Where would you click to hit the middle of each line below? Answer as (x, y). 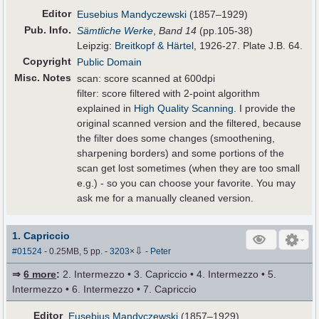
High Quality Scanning (184, 108)
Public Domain (110, 62)
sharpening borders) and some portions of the (181, 153)
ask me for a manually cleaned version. (166, 198)
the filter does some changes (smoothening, (176, 138)
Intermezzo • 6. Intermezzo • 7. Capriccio (105, 289)
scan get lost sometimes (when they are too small (189, 168)
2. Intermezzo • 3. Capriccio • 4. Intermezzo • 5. (168, 274)
